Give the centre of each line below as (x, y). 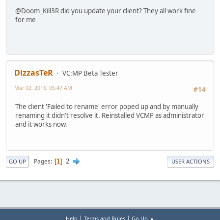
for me (26, 19)
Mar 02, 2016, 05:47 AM (43, 88)
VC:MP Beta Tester (90, 73)
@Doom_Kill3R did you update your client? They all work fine (106, 11)
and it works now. (41, 124)
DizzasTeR (34, 73)
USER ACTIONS (191, 162)
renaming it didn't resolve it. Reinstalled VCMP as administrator (110, 115)
